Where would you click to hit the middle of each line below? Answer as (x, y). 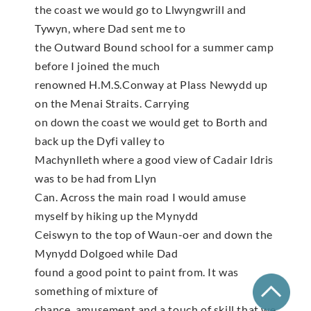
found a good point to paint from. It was (137, 271)
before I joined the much (98, 65)
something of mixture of (96, 290)
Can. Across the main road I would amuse (141, 196)
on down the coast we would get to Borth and (151, 121)
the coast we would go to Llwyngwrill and (141, 9)
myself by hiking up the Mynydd (117, 215)
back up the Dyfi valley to (100, 140)
